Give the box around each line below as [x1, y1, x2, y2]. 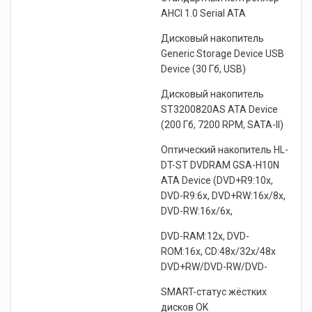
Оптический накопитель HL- [161, 144, 288, 155]
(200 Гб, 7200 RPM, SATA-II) [161, 119, 283, 130]
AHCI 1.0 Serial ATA [161, 8, 246, 19]
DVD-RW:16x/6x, [161, 205, 233, 217]
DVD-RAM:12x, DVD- [161, 231, 249, 242]
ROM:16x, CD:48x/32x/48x [161, 246, 276, 257]
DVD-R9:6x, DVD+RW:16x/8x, [161, 190, 286, 201]
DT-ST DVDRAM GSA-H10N [161, 159, 279, 171]
